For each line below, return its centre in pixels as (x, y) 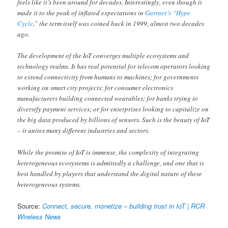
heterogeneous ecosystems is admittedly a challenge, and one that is (111, 163)
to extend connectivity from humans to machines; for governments (108, 77)
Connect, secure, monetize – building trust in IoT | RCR (124, 206)
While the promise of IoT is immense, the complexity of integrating (108, 152)
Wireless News (39, 216)
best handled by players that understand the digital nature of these (110, 173)
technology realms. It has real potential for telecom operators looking (114, 66)
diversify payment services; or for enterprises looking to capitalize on (113, 109)
